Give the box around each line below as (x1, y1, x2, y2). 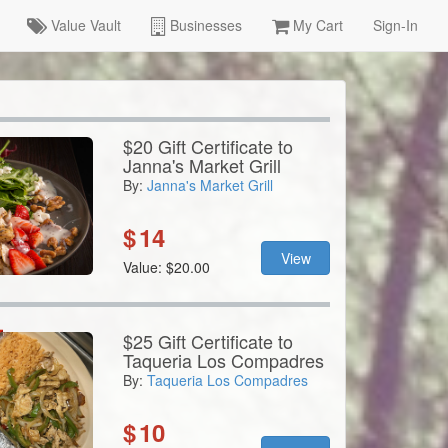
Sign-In (373, 15, 418, 35)
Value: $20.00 (122, 257, 210, 277)
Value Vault (47, 15, 121, 35)
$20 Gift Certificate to (122, 133, 293, 159)
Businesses (166, 15, 242, 35)
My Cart (289, 15, 343, 35)
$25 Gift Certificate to (122, 328, 293, 354)
